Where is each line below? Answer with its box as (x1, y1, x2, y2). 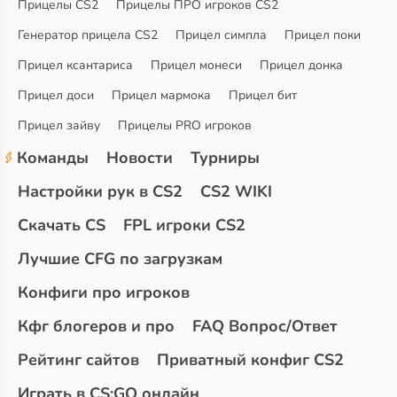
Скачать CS (18, 214, 105, 237)
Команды (17, 147, 89, 169)
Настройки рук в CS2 (18, 181, 183, 203)
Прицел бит (229, 87, 297, 105)
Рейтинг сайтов (18, 349, 139, 371)
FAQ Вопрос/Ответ (192, 315, 338, 338)
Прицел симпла (175, 27, 267, 44)
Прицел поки (284, 27, 361, 44)
